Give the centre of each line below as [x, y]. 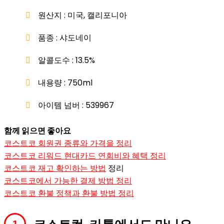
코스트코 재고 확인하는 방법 [55, 168]
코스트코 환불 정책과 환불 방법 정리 [69, 193]
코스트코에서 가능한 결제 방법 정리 [68, 180]
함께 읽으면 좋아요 [37, 130]
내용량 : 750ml [65, 82]
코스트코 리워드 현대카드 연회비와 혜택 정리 [85, 155]
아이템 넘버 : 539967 [76, 105]
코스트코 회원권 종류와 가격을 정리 [68, 143]
